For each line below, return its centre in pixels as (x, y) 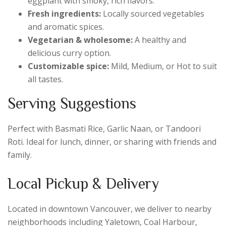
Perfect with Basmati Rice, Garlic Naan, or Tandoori (104, 128)
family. (20, 155)
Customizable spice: (68, 66)
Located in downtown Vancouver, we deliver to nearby (109, 209)
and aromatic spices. (66, 26)
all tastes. (45, 79)
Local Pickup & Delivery (83, 183)
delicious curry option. (69, 53)
